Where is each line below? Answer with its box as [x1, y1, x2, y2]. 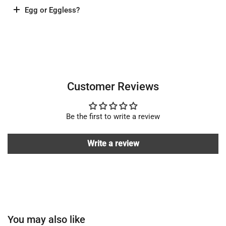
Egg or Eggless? [25, 6, 80, 15]
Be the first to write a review [66, 112, 160, 121]
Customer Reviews [67, 80, 159, 93]
